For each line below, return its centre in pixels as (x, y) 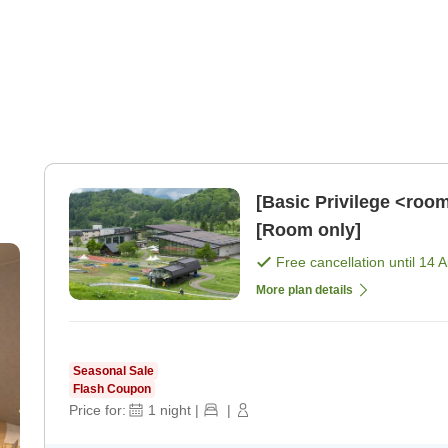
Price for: (97, 410)
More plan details (304, 290)
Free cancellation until (347, 262)
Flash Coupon (112, 389)
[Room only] (308, 230)
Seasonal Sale (113, 371)
